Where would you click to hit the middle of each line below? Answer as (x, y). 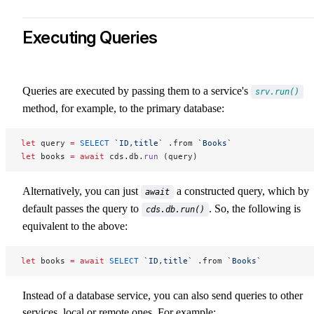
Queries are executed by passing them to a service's (137, 90)
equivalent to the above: (75, 226)
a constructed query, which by (241, 191)
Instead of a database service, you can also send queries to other (163, 295)
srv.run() (277, 91)
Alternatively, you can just (82, 191)
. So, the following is (255, 208)
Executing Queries (90, 37)
